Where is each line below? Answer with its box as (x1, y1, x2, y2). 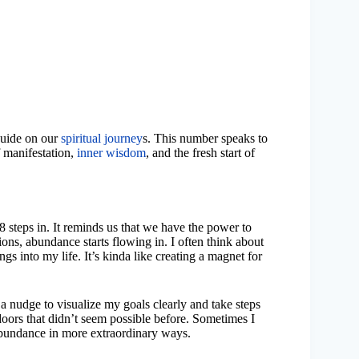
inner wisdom (77, 146, 146, 160)
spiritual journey (61, 131, 143, 146)
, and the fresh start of (146, 146, 255, 160)
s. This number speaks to (143, 131, 268, 146)
